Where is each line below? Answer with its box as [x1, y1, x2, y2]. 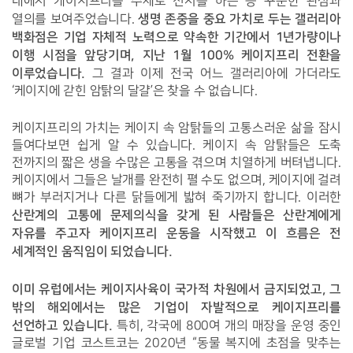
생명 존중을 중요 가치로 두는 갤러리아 [134, 12, 341, 27]
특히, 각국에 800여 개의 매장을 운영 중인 [112, 319, 342, 333]
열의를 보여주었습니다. [12, 13, 135, 27]
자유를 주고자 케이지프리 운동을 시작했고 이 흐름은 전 [12, 226, 341, 241]
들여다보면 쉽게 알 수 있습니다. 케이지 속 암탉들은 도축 [12, 139, 341, 153]
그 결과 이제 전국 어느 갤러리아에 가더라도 [85, 67, 341, 81]
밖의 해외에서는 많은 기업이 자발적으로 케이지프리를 [12, 300, 341, 315]
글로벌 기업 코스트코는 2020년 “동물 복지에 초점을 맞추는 [12, 336, 341, 351]
